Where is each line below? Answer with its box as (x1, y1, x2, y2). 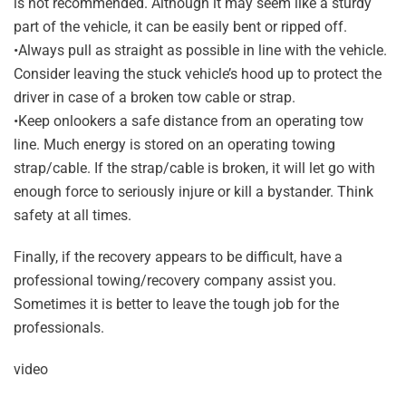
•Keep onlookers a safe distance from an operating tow (14, 112, 363, 130)
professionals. (14, 319, 104, 336)
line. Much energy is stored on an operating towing (14, 136, 335, 153)
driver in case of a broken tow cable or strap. (14, 89, 295, 106)
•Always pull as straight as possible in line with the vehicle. (14, 42, 387, 59)
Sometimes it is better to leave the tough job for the (14, 295, 339, 313)
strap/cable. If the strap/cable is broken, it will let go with (14, 159, 375, 177)
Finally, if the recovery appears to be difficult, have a (14, 248, 343, 266)
